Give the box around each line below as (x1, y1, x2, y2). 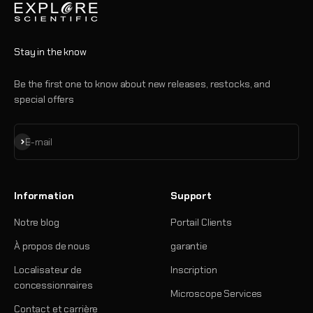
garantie (170, 239, 208, 252)
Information (14, 189, 74, 202)
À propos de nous (14, 239, 90, 252)
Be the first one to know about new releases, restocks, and (14, 77, 270, 90)
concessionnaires (14, 278, 93, 291)
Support (170, 189, 212, 202)
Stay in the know (14, 45, 87, 58)
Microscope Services (170, 286, 263, 300)
